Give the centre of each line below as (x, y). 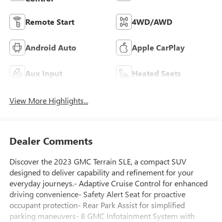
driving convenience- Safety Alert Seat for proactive (97, 194)
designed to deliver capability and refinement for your (101, 172)
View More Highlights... (49, 100)
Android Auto (51, 47)
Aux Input (44, 73)
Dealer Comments (51, 141)
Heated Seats (156, 73)
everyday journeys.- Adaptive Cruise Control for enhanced (108, 183)
